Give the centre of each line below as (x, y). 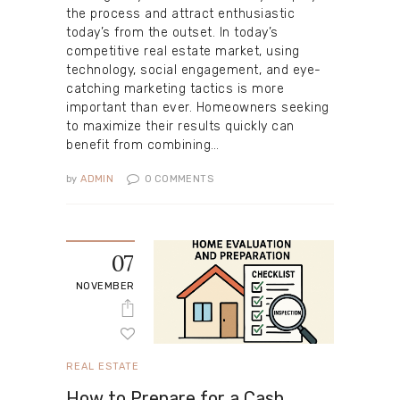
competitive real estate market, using (183, 51)
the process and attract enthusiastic (180, 13)
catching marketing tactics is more (175, 88)
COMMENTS (184, 179)
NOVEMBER (105, 287)
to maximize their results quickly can (180, 126)
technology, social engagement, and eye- (194, 70)
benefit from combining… (143, 145)
